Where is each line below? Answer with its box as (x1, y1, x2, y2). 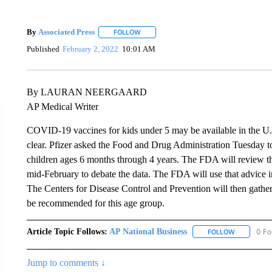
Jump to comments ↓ (26, 257, 106, 268)
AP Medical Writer (26, 101, 98, 112)
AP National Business (109, 226, 187, 236)
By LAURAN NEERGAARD (26, 86, 147, 97)
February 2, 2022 (63, 44, 119, 54)
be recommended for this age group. (26, 197, 165, 208)
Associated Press (38, 27, 95, 36)
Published (26, 44, 59, 54)
